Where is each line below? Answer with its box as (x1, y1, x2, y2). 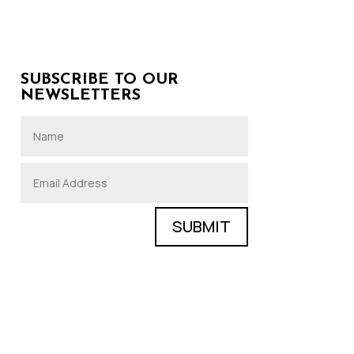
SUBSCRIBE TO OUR (20, 71, 179, 88)
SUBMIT (171, 215, 231, 237)
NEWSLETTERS (20, 87, 141, 104)
